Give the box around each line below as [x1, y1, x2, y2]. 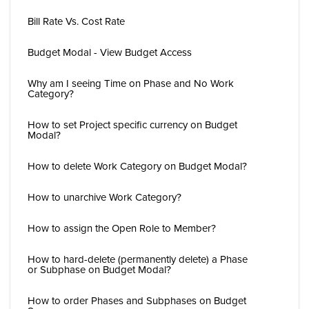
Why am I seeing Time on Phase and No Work [28, 76, 234, 90]
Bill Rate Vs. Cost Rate [28, 14, 125, 28]
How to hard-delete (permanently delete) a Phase [28, 252, 248, 266]
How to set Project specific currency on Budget [28, 117, 237, 132]
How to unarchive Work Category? [28, 190, 181, 204]
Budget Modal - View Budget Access [28, 45, 192, 59]
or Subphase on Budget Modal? [28, 262, 171, 277]
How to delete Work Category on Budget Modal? [28, 159, 247, 173]
